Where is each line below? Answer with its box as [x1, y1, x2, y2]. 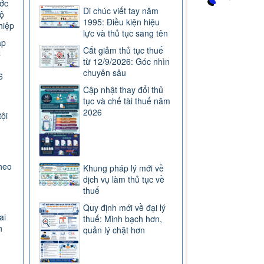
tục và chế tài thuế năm [83, 95, 171, 107]
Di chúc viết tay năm [83, 5, 159, 17]
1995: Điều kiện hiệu [83, 16, 160, 28]
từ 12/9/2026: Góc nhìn [83, 55, 170, 68]
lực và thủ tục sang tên [83, 27, 169, 39]
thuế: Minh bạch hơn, [83, 213, 163, 225]
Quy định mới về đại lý [83, 202, 166, 214]
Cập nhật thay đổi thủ [83, 84, 164, 96]
